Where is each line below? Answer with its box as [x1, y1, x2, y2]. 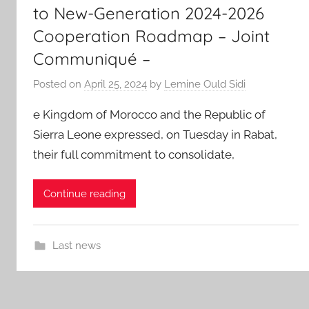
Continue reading [43, 187, 126, 200]
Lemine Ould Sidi [164, 78, 246, 90]
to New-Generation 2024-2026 [33, 2, 264, 23]
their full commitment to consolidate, [33, 148, 235, 161]
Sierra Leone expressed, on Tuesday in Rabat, [33, 128, 277, 141]
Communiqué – [33, 48, 150, 69]
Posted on [33, 78, 84, 90]
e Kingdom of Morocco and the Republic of [33, 108, 266, 121]
